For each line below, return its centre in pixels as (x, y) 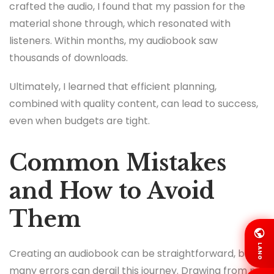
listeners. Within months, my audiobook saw (113, 40)
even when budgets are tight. (80, 121)
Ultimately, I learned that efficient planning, (113, 87)
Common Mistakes (118, 163)
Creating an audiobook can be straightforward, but (132, 254)
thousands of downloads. (68, 57)
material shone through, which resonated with (120, 23)
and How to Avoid (112, 191)
